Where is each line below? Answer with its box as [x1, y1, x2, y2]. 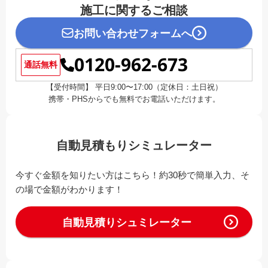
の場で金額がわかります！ [16, 184, 123, 195]
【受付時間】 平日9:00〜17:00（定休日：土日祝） [45, 83, 223, 92]
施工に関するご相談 [80, 4, 188, 17]
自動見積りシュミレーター [62, 217, 191, 229]
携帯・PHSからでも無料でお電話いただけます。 [48, 95, 220, 104]
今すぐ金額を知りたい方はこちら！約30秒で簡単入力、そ [16, 170, 249, 181]
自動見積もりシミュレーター [56, 139, 212, 153]
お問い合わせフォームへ [74, 28, 192, 40]
